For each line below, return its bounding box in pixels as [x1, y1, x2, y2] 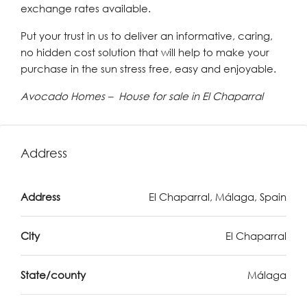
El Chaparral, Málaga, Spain [149, 191, 286, 203]
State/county [21, 269, 86, 281]
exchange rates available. [21, 2, 151, 14]
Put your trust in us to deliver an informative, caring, [21, 29, 273, 42]
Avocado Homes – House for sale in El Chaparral [21, 90, 263, 102]
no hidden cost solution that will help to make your [21, 46, 269, 58]
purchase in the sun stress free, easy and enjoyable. [21, 62, 276, 75]
